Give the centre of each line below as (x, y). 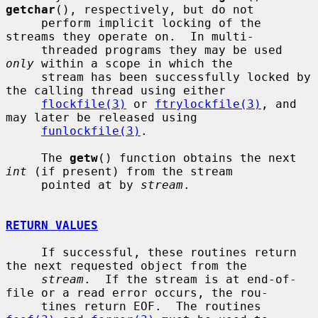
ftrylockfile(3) (208, 104)
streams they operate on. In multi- (130, 36)
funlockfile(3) (91, 131)
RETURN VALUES (52, 225)
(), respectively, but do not (155, 9)
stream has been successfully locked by (23, 77)
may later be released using (102, 117)
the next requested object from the (126, 265)
